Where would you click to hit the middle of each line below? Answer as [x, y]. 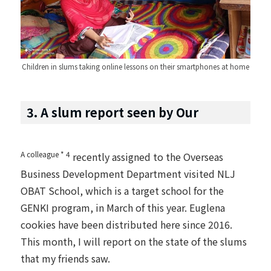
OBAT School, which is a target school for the [122, 190]
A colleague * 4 [45, 154]
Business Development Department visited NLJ [128, 173]
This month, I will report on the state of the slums [134, 241]
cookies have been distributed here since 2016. [126, 224]
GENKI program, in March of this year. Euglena [123, 207]
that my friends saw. [65, 258]
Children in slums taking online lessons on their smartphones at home [135, 66]
